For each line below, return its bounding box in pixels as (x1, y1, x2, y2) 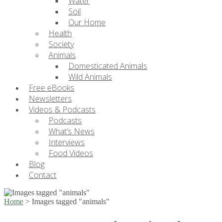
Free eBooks (29, 82, 74, 93)
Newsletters (29, 93, 72, 104)
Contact (29, 169, 56, 180)
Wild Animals (68, 71, 112, 82)
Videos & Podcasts (29, 104, 96, 115)
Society (49, 39, 74, 50)
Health (49, 28, 72, 39)
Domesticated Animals (68, 60, 147, 71)
